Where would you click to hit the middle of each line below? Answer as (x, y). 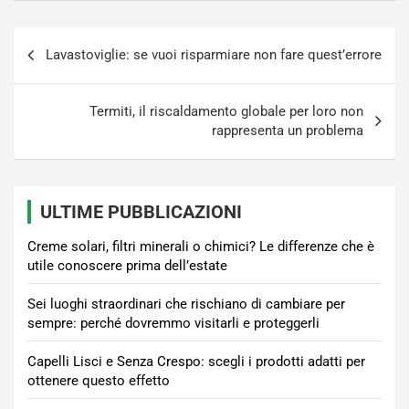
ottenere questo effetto (99, 381)
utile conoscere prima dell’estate (127, 266)
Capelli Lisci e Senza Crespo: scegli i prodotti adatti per (196, 362)
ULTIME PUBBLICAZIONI (141, 212)
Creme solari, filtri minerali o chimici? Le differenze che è (201, 247)
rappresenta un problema (288, 131)
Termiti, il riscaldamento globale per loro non (226, 112)
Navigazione (75, 41)
